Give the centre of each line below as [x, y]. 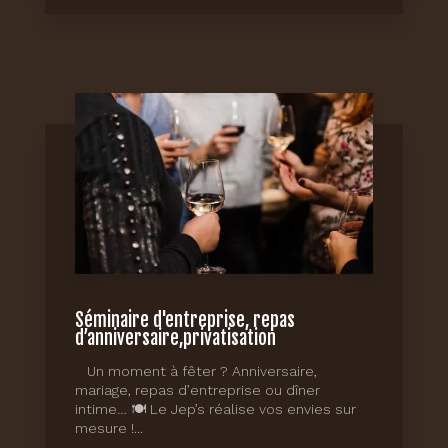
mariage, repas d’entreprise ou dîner [197, 390]
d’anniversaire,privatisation [175, 339]
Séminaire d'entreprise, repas [185, 321]
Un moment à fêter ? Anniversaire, [196, 371]
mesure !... [109, 428]
